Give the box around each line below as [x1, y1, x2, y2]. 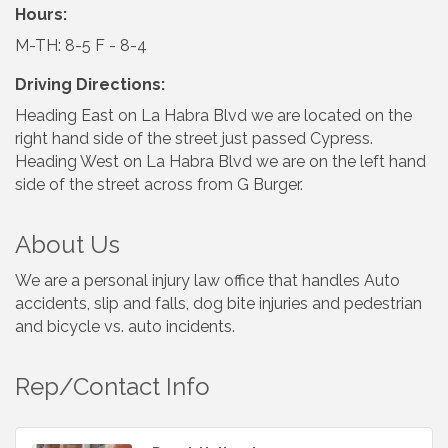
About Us [15, 230, 120, 260]
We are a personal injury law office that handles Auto [15, 271, 400, 291]
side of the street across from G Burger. [15, 175, 303, 195]
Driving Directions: [15, 75, 165, 95]
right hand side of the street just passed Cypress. [15, 129, 373, 149]
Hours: [15, 5, 67, 25]
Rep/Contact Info [15, 372, 210, 402]
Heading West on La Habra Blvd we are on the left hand [15, 152, 426, 172]
